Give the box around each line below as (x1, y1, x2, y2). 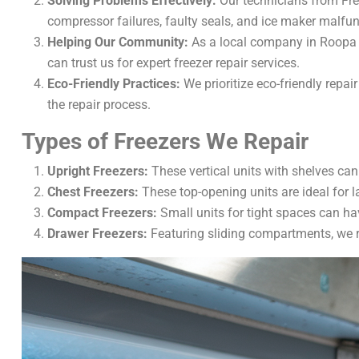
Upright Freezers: (47, 163, 148, 179)
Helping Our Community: (47, 34, 188, 50)
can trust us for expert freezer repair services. (47, 55, 300, 71)
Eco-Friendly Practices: (47, 76, 180, 91)
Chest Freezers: (47, 184, 139, 200)
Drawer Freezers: (47, 226, 147, 241)
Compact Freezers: (47, 205, 157, 220)
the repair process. (47, 97, 151, 112)
